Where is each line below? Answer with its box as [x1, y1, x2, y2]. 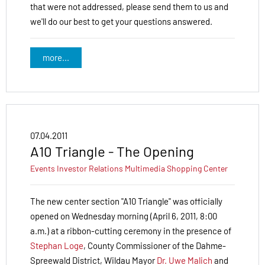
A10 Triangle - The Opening [30, 143, 194, 160]
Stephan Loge [30, 240, 83, 251]
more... [42, 52, 69, 63]
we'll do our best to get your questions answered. [30, 15, 212, 27]
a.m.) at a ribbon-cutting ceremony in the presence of [30, 225, 231, 237]
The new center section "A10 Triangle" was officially [30, 196, 222, 207]
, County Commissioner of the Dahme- [83, 240, 226, 251]
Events [30, 163, 55, 174]
